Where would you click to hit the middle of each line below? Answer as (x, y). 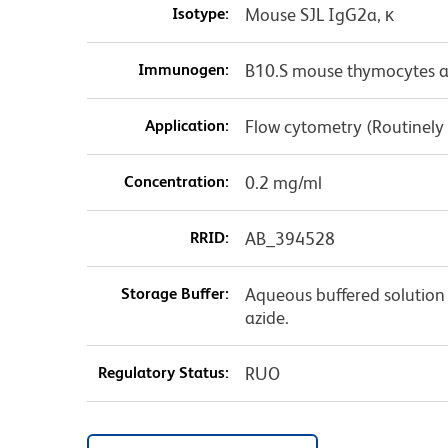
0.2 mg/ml (283, 182)
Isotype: (200, 13)
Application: (186, 125)
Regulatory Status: (163, 372)
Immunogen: (183, 69)
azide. (266, 317)
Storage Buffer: (174, 293)
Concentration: (176, 181)
